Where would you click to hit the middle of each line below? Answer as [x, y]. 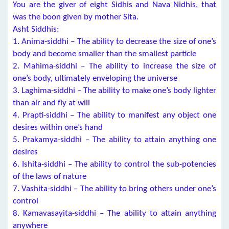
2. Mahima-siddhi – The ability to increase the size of [114, 66]
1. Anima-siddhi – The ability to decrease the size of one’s [114, 42]
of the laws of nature [50, 177]
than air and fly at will [51, 103]
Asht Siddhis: [36, 29]
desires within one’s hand [58, 128]
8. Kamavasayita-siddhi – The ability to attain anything [114, 213]
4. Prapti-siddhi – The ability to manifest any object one [114, 115]
